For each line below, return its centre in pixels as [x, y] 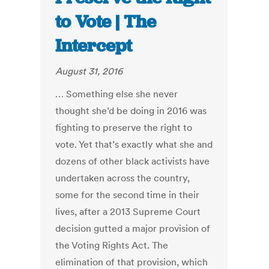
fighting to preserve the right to [124, 128]
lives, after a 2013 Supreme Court [128, 212]
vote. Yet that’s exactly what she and [134, 144]
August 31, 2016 [89, 71]
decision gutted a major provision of [133, 228]
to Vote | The [106, 22]
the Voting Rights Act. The [112, 245]
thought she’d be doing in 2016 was [131, 111]
